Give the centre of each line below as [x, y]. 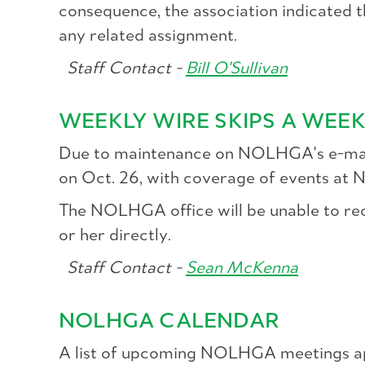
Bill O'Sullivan [237, 69]
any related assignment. [148, 36]
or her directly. [115, 236]
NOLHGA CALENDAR [169, 322]
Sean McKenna [242, 268]
